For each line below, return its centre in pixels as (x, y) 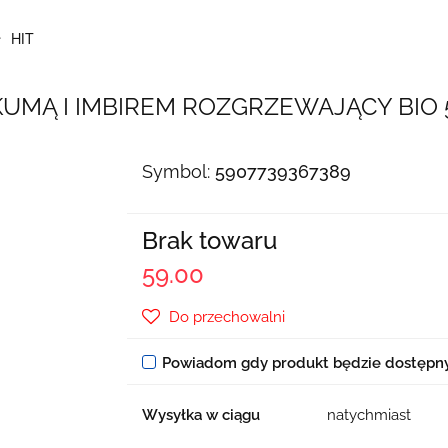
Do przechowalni (226, 317)
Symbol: (178, 171)
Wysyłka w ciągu (200, 415)
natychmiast (368, 415)
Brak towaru (209, 240)
